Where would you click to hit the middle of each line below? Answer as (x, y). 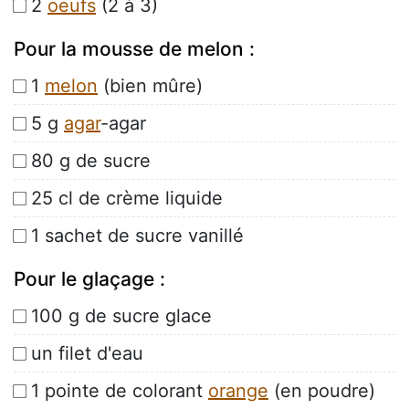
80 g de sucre (91, 161)
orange (238, 391)
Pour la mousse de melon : (134, 49)
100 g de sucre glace (121, 316)
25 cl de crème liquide (127, 199)
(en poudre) (322, 391)
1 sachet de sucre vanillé (137, 236)
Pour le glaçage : (89, 279)
